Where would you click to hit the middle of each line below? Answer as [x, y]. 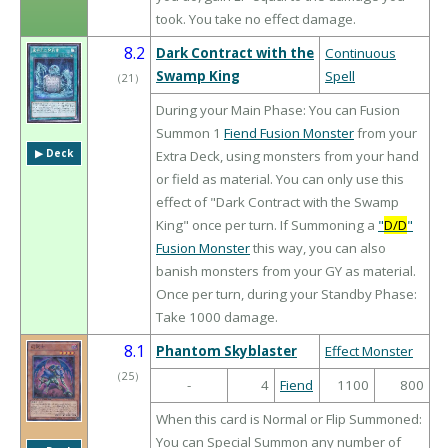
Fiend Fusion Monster [289, 133]
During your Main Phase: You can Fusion [278, 110]
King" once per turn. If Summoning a [267, 225]
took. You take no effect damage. [256, 19]
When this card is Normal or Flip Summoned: [289, 419]
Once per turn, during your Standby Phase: [286, 294]
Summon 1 [190, 133]
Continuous [360, 53]
